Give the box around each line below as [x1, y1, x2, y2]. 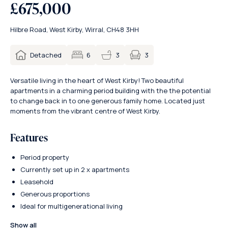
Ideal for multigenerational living [20, 202, 123, 211]
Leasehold [20, 177, 53, 186]
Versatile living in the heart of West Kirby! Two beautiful [10, 76, 184, 85]
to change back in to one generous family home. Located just [10, 96, 205, 105]
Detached [30, 50, 62, 60]
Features [10, 130, 48, 145]
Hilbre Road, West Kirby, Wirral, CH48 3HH [10, 25, 139, 34]
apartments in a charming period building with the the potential [10, 86, 211, 95]
